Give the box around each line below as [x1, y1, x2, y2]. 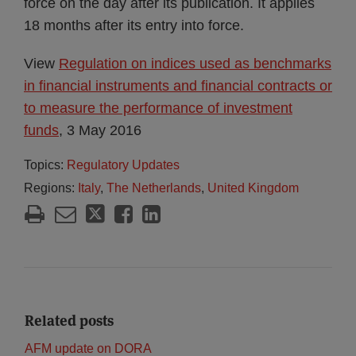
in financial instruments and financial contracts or [24, 78, 332, 94]
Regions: [24, 181, 78, 195]
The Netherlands [106, 181, 201, 195]
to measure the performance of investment [24, 100, 292, 116]
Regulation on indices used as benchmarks [59, 56, 331, 72]
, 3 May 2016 [59, 122, 141, 138]
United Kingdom [207, 181, 299, 195]
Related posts [25, 311, 114, 330]
